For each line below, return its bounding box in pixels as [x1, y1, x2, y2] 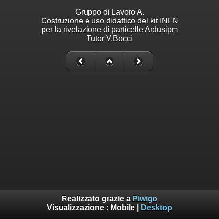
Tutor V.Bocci [87, 34, 132, 43]
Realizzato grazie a [62, 195, 132, 203]
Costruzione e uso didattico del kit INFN [41, 16, 178, 25]
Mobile [110, 203, 135, 212]
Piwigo [132, 195, 157, 203]
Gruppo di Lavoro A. [75, 7, 144, 16]
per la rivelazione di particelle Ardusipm [41, 25, 178, 34]
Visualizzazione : [47, 203, 110, 212]
